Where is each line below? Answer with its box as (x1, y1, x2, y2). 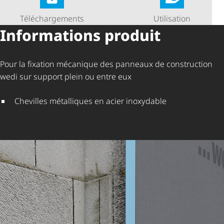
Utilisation (153, 12, 190, 24)
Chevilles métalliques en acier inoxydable (14, 95, 166, 106)
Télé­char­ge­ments (20, 12, 84, 24)
